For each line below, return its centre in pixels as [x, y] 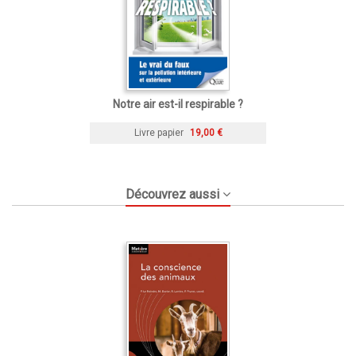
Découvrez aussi [172, 195]
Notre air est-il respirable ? [178, 104]
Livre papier [159, 133]
